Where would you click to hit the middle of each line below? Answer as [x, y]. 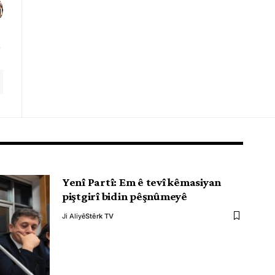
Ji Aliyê [74, 216]
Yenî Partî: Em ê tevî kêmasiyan [142, 182]
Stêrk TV [99, 216]
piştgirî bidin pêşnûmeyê [125, 196]
